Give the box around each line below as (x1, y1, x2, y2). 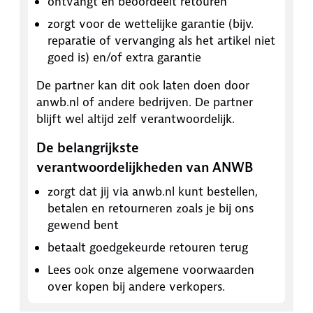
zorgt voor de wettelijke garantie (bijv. (48, 15, 254, 31)
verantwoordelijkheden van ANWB (36, 158, 253, 176)
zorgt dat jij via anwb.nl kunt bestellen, (48, 183, 258, 199)
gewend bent (48, 217, 119, 233)
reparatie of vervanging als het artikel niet (48, 32, 275, 48)
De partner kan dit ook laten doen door (36, 77, 249, 93)
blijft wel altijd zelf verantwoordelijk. (36, 110, 235, 126)
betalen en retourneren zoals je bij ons (48, 200, 254, 216)
